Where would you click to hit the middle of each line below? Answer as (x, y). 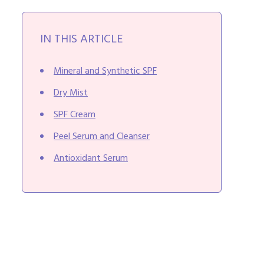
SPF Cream (75, 115)
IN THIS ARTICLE (82, 39)
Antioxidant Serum (91, 158)
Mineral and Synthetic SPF (105, 71)
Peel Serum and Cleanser (102, 136)
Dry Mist (71, 93)
